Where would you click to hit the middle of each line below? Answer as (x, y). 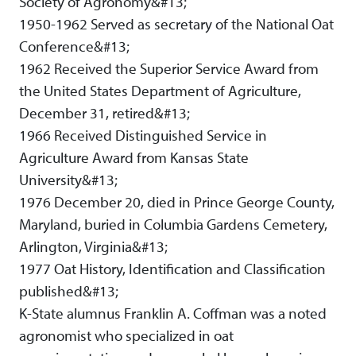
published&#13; (69, 291)
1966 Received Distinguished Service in (143, 135)
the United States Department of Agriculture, (160, 91)
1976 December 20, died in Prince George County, (177, 202)
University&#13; (68, 180)
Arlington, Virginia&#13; (93, 247)
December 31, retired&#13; (104, 113)
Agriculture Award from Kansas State (134, 158)
